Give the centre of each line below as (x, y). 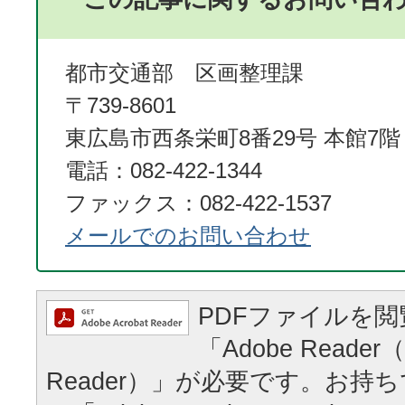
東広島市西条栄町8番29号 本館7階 (233, 137)
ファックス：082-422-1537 (198, 202)
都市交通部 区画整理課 (195, 72)
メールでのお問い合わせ (188, 235)
